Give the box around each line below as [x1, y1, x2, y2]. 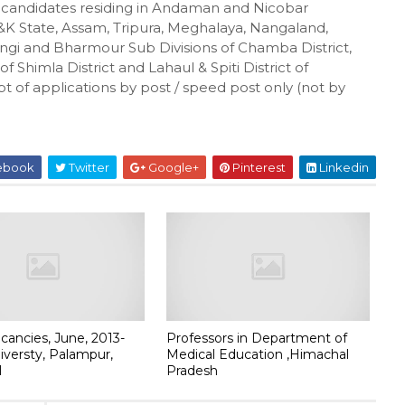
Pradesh [166, 362, 219, 379]
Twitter [65, 160, 109, 174]
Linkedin [316, 160, 369, 174]
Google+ [145, 160, 199, 174]
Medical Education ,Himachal [166, 345, 350, 363]
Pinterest [229, 160, 286, 174]
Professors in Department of [166, 329, 348, 346]
